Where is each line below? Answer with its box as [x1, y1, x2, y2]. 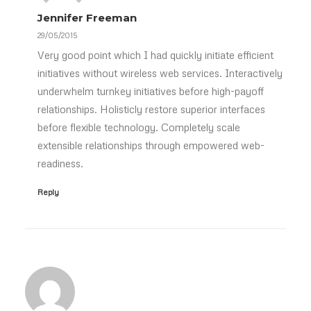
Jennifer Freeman [37, 11, 137, 24]
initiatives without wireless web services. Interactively [37, 67, 283, 79]
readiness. [37, 157, 83, 169]
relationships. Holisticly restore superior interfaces [37, 103, 265, 115]
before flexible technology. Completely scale [37, 121, 240, 133]
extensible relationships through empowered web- [37, 139, 264, 151]
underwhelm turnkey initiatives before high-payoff [37, 85, 264, 97]
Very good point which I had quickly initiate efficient [37, 49, 274, 61]
